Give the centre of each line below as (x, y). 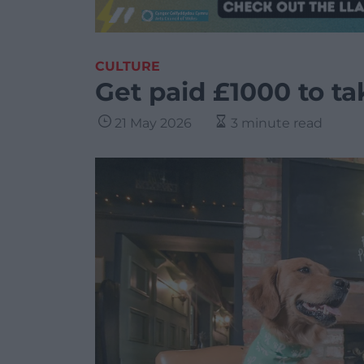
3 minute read (277, 123)
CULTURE (128, 66)
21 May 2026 (153, 123)
